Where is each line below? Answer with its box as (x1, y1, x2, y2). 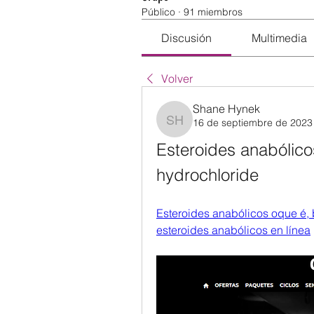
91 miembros (184, 6, 243, 18)
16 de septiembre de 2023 (193, 116, 313, 129)
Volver (161, 71, 193, 86)
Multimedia (251, 31, 307, 45)
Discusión (161, 31, 212, 45)
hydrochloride (156, 165, 259, 185)
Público (142, 6, 175, 18)
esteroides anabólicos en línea (156, 223, 310, 237)
